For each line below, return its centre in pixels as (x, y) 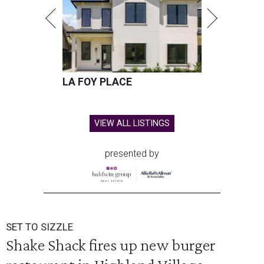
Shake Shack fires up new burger (111, 244)
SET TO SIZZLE (39, 227)
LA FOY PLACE (97, 82)
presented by (132, 154)
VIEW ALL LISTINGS (132, 123)
